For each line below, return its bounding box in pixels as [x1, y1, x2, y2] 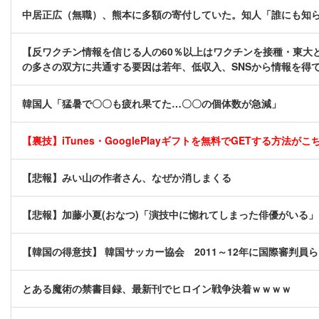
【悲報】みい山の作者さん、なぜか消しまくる [22, 170, 231, 185]
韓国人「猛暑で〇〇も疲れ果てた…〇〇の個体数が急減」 [22, 96, 281, 111]
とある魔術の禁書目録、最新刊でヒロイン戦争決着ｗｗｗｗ [22, 281, 291, 296]
